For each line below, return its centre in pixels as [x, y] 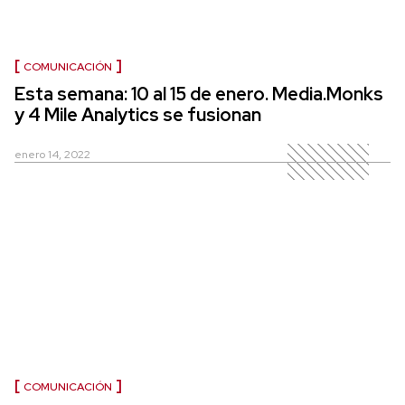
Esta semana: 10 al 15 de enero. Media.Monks [199, 94]
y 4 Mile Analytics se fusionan [138, 115]
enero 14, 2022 [52, 155]
